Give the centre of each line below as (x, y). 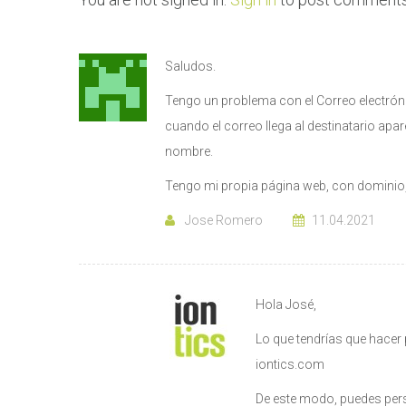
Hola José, (286, 305)
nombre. (189, 152)
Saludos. (190, 67)
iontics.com (290, 365)
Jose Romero (222, 221)
